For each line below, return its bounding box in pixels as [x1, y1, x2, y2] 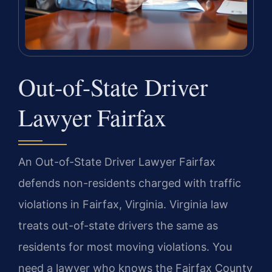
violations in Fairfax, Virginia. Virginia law [18, 198, 228, 211]
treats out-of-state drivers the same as [18, 219, 218, 233]
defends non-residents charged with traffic [18, 177, 241, 190]
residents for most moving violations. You [18, 240, 232, 254]
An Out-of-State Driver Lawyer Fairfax [18, 155, 216, 169]
